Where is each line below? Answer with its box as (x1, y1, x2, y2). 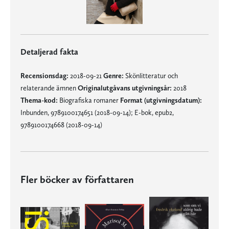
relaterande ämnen (20, 83, 78, 92)
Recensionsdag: (20, 71, 68, 80)
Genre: (103, 71, 124, 80)
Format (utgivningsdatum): (120, 96, 202, 104)
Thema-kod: (20, 96, 58, 104)
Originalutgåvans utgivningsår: (78, 83, 172, 92)
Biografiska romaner (58, 96, 120, 104)
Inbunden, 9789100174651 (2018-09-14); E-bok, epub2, (20, 108, 174, 117)
